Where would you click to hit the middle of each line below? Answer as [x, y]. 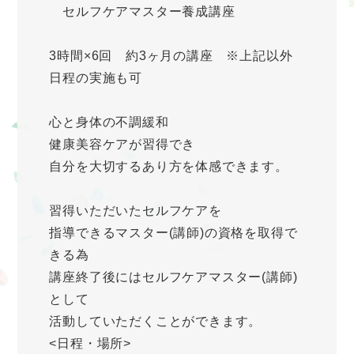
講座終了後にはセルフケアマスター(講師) [173, 277]
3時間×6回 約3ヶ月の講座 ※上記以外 [171, 56]
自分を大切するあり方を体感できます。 [169, 167]
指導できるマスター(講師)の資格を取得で [173, 233]
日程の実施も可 [96, 78]
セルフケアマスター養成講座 [142, 12]
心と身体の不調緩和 [109, 122]
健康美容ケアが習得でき [122, 145]
